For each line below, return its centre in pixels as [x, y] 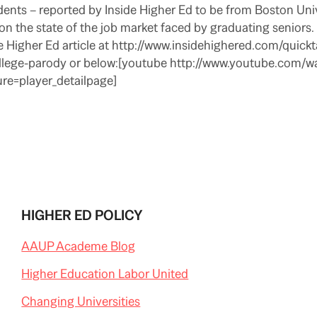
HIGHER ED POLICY [82, 215]
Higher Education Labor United [105, 273]
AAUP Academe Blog [79, 246]
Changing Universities [81, 301]
